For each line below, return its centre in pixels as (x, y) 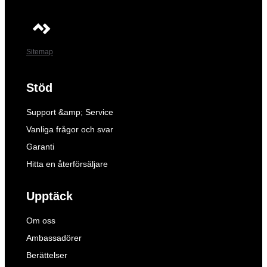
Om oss (41, 221)
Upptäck (49, 196)
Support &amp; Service (70, 112)
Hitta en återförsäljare (67, 164)
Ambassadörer (54, 238)
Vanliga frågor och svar (70, 129)
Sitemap (40, 52)
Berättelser (47, 255)
